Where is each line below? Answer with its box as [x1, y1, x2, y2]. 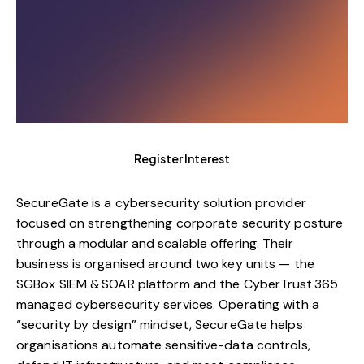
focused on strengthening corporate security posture [16, 214, 344, 232]
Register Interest [134, 151, 230, 167]
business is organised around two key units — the [16, 255, 314, 273]
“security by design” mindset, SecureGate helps [16, 316, 303, 334]
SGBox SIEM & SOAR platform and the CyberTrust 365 [16, 275, 338, 293]
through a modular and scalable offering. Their [16, 235, 293, 253]
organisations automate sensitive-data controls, [16, 336, 310, 354]
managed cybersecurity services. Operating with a [16, 296, 319, 314]
